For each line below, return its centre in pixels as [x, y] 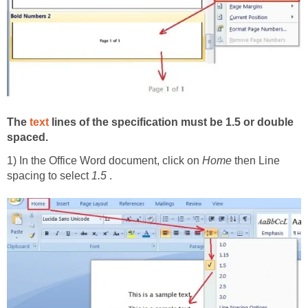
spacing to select [49, 175]
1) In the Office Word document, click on [104, 160]
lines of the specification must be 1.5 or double [171, 122]
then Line [256, 160]
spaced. [27, 137]
